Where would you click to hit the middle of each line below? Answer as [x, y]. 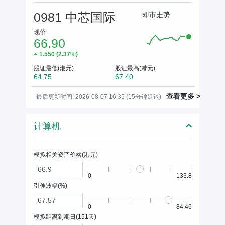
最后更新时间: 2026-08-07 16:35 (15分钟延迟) [98, 97]
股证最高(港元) [135, 68]
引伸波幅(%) [50, 186]
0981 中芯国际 [74, 17]
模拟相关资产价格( [59, 154]
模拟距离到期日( [55, 217]
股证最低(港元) [53, 68]
